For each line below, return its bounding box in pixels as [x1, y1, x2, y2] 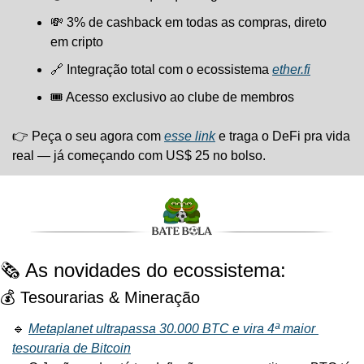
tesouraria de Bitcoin [12, 341, 131, 356]
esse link [164, 128, 215, 143]
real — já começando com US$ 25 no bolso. [12, 148, 266, 162]
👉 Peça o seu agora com [12, 128, 164, 143]
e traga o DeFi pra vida [215, 128, 350, 143]
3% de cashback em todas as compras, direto [63, 15, 327, 29]
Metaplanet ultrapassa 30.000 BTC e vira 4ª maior [28, 322, 315, 336]
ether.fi [272, 62, 310, 76]
